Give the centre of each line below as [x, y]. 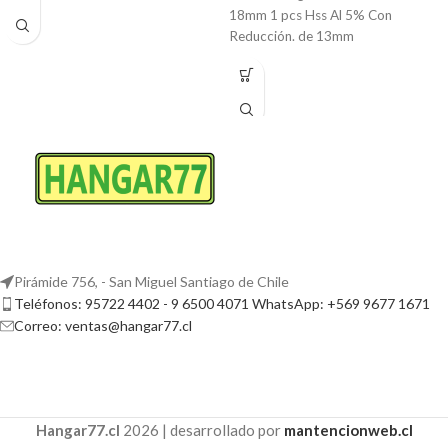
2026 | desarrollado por [201, 429]
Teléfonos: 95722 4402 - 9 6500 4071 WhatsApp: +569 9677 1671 [222, 303]
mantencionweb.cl [348, 429]
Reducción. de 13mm [291, 36]
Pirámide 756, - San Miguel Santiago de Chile [151, 281]
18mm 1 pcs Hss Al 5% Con [310, 15]
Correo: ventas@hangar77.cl [103, 325]
